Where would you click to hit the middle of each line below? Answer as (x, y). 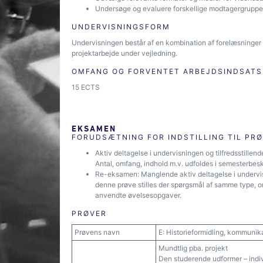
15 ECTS (86, 87)
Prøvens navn (97, 232)
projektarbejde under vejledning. (124, 53)
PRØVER (89, 213)
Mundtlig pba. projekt (193, 248)
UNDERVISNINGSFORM (121, 27)
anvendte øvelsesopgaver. (138, 195)
